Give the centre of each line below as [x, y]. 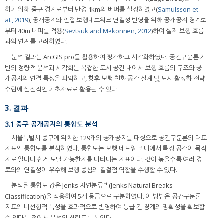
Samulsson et [178, 9]
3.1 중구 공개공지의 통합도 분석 [51, 124]
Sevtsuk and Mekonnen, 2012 [108, 30]
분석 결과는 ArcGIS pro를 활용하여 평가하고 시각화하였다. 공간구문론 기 [109, 57]
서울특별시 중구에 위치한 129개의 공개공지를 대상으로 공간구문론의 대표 [109, 138]
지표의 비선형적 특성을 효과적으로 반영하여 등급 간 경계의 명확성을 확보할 [105, 207]
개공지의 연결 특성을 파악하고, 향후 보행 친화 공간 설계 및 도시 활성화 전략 [105, 78]
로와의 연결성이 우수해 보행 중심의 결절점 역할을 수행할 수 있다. [91, 170]
